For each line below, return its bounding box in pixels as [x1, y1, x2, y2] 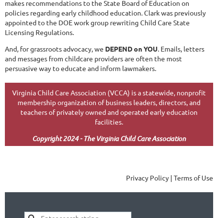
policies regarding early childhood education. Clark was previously [5, 8, 206, 17]
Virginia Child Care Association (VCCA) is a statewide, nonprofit [12, 88, 206, 97]
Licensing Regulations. [5, 27, 74, 36]
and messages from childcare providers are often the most [5, 54, 182, 63]
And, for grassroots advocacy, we [5, 44, 105, 53]
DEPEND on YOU [105, 44, 158, 53]
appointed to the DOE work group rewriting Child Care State [5, 18, 190, 27]
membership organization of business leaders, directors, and [18, 97, 200, 107]
